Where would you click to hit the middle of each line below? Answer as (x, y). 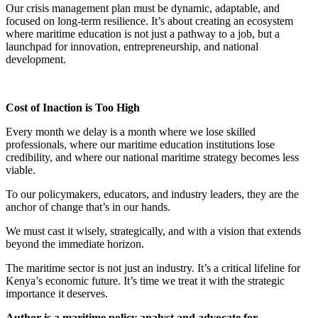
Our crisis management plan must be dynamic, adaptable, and (143, 8)
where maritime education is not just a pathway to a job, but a (143, 33)
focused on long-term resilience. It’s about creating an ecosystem (149, 21)
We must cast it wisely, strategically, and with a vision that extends (153, 231)
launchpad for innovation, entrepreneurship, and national (132, 46)
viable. (21, 170)
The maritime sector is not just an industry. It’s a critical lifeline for (153, 268)
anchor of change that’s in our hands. (89, 207)
